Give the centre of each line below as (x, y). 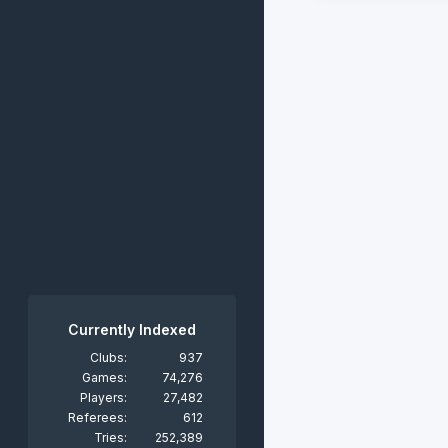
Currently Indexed (132, 329)
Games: (104, 377)
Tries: (110, 437)
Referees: (97, 417)
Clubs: (108, 357)
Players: (103, 397)
